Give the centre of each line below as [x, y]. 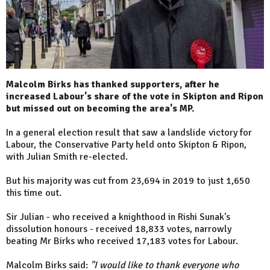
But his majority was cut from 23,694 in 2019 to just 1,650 [128, 181]
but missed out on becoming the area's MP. [100, 109]
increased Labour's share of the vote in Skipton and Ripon [135, 97]
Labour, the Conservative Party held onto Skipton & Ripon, [126, 145]
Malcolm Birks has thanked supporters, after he [113, 85]
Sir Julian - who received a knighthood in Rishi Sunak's [118, 217]
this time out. [34, 193]
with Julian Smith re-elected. [67, 157]
